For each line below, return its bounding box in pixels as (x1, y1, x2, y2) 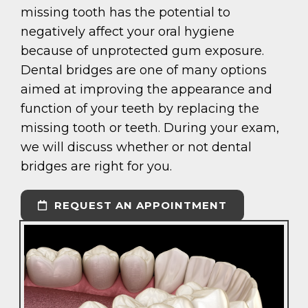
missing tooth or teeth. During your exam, (21, 120, 279, 136)
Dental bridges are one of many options (21, 63, 267, 78)
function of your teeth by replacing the (21, 101, 259, 117)
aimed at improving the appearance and (21, 82, 272, 98)
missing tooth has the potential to (21, 5, 230, 21)
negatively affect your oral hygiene (21, 24, 234, 40)
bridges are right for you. (21, 159, 172, 175)
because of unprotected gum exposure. (21, 43, 264, 59)
